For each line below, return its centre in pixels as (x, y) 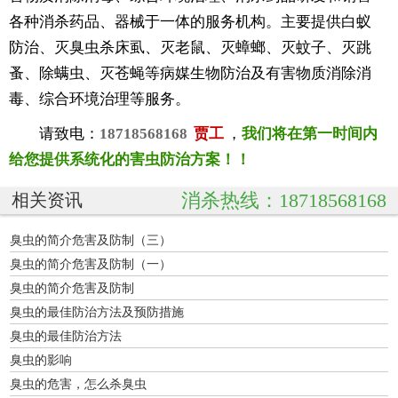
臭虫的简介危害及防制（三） (91, 239)
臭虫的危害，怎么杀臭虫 (78, 383)
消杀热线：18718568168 (283, 200)
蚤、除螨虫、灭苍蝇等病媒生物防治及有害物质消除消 (190, 73)
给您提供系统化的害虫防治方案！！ (130, 159)
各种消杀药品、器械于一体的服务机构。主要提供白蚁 (190, 21)
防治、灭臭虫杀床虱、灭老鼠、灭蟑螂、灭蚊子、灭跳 (190, 47)
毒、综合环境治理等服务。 (99, 99)
